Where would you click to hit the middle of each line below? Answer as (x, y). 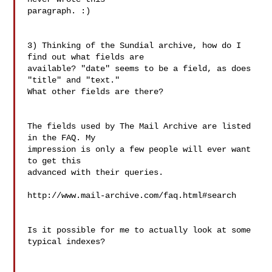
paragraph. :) (59, 11)
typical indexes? (66, 242)
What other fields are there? (96, 92)
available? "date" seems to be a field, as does (139, 69)
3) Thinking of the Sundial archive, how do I (134, 46)
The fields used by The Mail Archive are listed (139, 126)
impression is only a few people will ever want (139, 149)
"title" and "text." (74, 80)
